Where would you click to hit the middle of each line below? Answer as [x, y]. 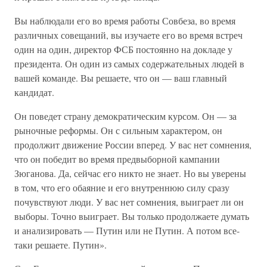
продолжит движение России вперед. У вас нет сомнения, [133, 145]
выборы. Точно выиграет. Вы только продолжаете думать [132, 216]
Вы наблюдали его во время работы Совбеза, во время [125, 21]
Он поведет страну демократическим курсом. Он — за [125, 116]
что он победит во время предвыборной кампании [117, 159]
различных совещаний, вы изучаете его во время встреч [128, 35]
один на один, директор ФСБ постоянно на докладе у [123, 49]
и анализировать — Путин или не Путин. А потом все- [127, 230]
